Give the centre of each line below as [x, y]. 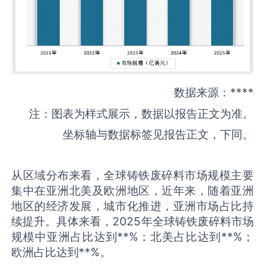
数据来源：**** [214, 93]
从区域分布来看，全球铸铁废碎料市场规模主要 [132, 175]
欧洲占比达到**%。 [62, 252]
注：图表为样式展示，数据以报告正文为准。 [141, 113]
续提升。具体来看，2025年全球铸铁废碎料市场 [132, 222]
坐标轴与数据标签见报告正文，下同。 [158, 135]
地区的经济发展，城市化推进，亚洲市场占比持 [132, 206]
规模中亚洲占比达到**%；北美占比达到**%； [132, 237]
